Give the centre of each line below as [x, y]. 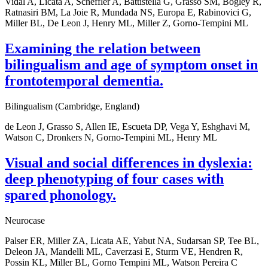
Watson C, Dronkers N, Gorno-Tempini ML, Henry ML [111, 137]
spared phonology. [60, 195]
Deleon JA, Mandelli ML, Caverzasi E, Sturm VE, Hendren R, [124, 251]
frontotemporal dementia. [84, 80]
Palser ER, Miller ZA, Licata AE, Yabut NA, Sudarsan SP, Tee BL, [132, 240]
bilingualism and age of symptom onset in [131, 64]
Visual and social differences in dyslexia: [129, 162]
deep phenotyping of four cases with [114, 179]
